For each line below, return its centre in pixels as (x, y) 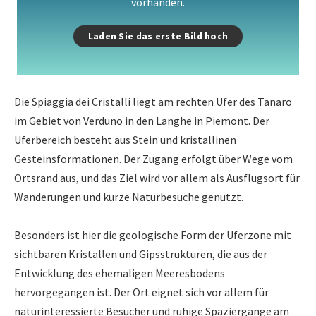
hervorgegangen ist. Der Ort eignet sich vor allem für (141, 292)
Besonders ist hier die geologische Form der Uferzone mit (153, 235)
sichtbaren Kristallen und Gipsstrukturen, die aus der (141, 254)
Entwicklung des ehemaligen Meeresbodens (120, 273)
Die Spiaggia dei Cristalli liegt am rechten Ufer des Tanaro (153, 101)
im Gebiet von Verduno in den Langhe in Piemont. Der (142, 120)
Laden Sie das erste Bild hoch (158, 36)
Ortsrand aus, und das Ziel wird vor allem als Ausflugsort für (157, 177)
